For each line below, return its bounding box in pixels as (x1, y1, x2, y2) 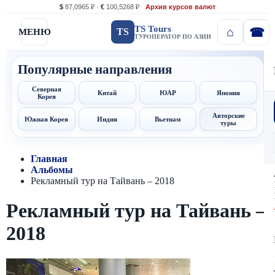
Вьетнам (154, 115, 181, 123)
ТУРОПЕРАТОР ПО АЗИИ (134, 33, 211, 40)
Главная (31, 153, 68, 164)
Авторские (212, 112, 245, 119)
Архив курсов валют (145, 3, 215, 10)
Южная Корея (25, 115, 69, 123)
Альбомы (31, 165, 73, 175)
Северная (31, 85, 61, 93)
